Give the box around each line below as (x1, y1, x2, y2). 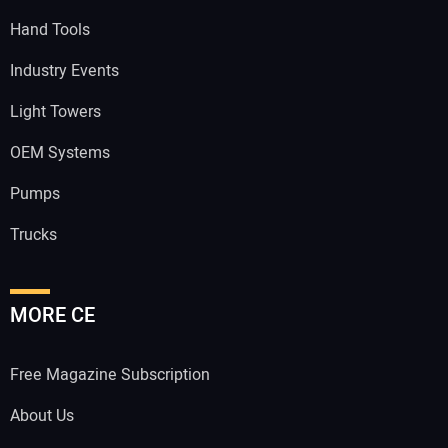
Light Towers (10, 100, 101, 125)
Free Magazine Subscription (10, 362, 210, 387)
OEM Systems (10, 141, 110, 166)
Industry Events (10, 59, 119, 84)
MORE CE (10, 300, 95, 330)
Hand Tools (10, 18, 90, 43)
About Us (10, 403, 74, 428)
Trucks (10, 223, 57, 248)
